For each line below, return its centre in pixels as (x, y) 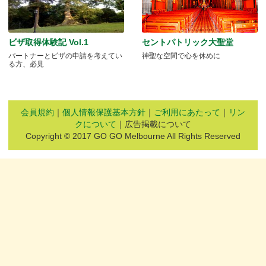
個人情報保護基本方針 (104, 113)
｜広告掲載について (154, 124)
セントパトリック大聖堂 (188, 42)
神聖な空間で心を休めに (181, 56)
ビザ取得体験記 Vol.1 (48, 42)
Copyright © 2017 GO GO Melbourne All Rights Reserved (133, 136)
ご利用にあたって (187, 113)
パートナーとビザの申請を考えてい (65, 56)
